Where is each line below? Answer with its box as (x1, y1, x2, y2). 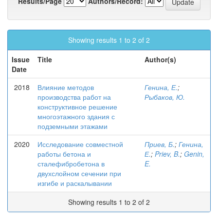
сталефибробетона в (37, 159, 105, 168)
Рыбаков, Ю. (145, 92, 185, 102)
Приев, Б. (145, 139, 175, 149)
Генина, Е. (145, 82, 178, 92)
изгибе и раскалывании (37, 178, 112, 188)
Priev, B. (155, 149, 180, 159)
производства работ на (37, 92, 111, 102)
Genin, (184, 149, 204, 159)
